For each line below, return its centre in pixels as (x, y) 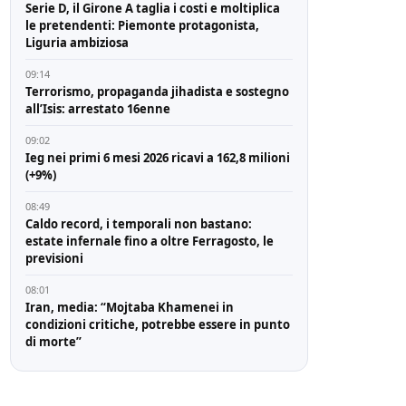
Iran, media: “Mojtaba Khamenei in (130, 307)
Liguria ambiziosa (77, 42)
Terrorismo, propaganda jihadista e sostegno (158, 91)
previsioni (55, 258)
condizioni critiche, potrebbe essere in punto (158, 324)
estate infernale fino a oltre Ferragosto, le (150, 241)
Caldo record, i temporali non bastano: (139, 223)
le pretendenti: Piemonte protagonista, (143, 25)
